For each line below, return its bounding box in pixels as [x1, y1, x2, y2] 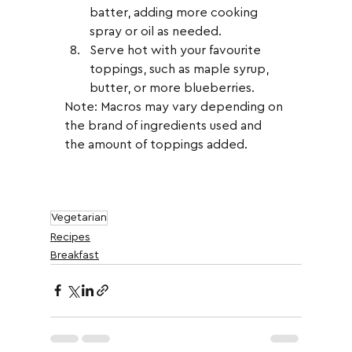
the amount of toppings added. [64, 137, 247, 151]
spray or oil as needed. [90, 24, 222, 38]
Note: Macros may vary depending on [64, 100, 286, 113]
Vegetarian [51, 211, 107, 223]
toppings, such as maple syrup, [90, 62, 272, 75]
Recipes [50, 231, 90, 243]
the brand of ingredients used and [64, 119, 265, 132]
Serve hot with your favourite [90, 43, 264, 57]
